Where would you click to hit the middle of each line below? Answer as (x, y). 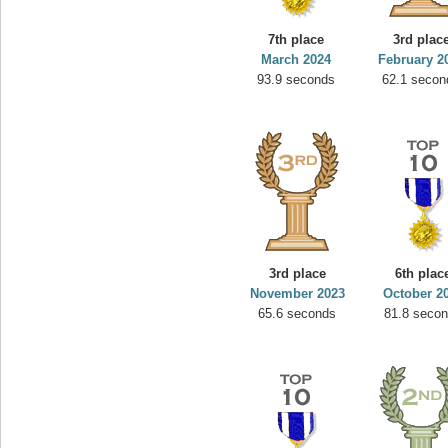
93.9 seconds (296, 79)
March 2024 (296, 59)
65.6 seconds (297, 313)
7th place (296, 39)
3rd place (297, 273)
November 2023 (297, 293)
